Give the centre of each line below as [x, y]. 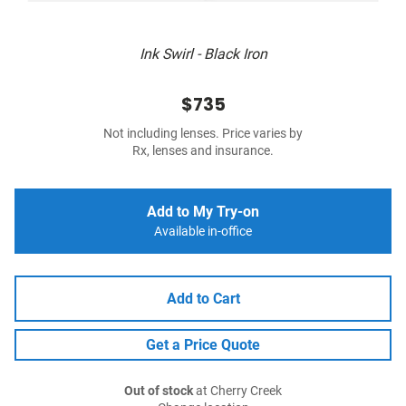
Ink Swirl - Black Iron [203, 54]
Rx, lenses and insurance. [203, 151]
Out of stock [159, 391]
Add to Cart [203, 299]
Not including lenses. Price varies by [203, 134]
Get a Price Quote [203, 345]
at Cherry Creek [237, 391]
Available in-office [203, 232]
